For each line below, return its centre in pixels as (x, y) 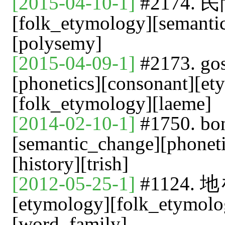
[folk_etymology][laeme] (112, 103)
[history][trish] (70, 163)
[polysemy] (57, 43)
